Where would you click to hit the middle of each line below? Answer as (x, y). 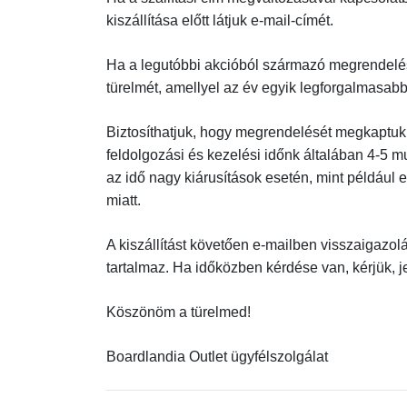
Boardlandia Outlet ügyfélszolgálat (217, 357)
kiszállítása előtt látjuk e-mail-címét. (220, 20)
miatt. (124, 200)
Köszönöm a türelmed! (179, 312)
